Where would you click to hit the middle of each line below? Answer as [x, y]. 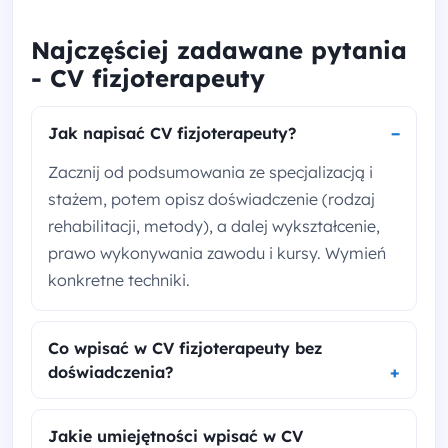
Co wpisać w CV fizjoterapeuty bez [185, 348]
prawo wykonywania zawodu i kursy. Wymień [217, 253]
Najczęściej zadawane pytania [219, 50]
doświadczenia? [110, 372]
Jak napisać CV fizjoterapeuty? [172, 133]
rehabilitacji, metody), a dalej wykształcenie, [214, 226]
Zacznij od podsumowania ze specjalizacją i [210, 172]
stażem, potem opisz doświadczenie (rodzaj [211, 199]
